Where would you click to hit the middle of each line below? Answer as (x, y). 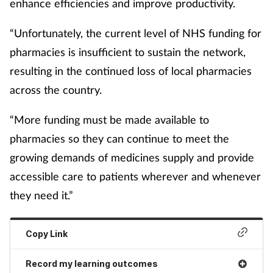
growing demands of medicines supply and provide (132, 157)
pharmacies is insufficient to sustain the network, (128, 51)
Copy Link (47, 234)
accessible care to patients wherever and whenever (135, 176)
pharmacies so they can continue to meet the (119, 138)
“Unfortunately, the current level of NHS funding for (136, 33)
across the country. (57, 89)
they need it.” (41, 195)
